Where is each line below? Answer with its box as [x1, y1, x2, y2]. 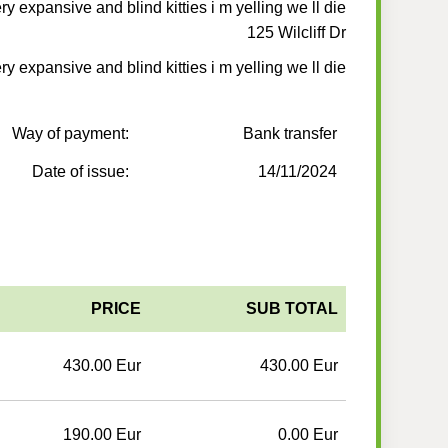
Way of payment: [12, 125, 130, 143]
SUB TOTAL [245, 300, 338, 318]
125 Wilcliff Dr [246, 24, 346, 42]
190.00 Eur [62, 426, 141, 444]
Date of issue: [32, 163, 130, 181]
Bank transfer [243, 125, 338, 143]
